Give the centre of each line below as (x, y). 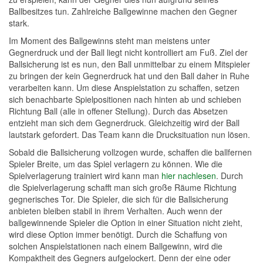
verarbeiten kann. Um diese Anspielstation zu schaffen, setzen (124, 87)
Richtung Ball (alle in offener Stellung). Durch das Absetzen (118, 111)
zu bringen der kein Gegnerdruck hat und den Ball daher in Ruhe (129, 76)
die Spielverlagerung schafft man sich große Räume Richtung (123, 187)
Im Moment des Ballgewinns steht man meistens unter (109, 41)
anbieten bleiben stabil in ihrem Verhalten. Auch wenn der (116, 211)
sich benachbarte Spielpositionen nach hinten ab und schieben (125, 99)
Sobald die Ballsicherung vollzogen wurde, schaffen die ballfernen (130, 152)
